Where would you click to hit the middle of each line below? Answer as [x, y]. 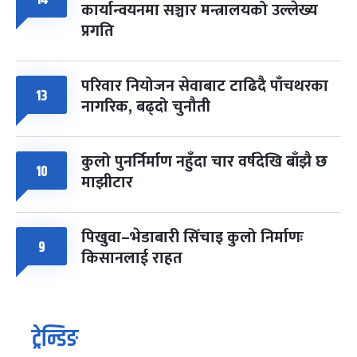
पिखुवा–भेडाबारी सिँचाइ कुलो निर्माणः [192, 237]
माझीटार [107, 182]
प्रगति [98, 31]
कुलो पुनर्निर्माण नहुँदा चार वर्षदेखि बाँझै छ [204, 161]
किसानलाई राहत [132, 258]
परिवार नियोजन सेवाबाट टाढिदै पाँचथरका [205, 86]
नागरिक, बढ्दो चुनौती [146, 106]
